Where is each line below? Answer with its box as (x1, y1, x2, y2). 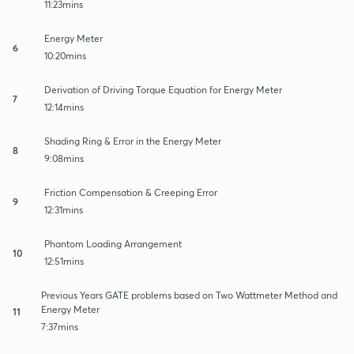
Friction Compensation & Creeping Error (44, 186, 217, 198)
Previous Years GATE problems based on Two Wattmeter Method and (40, 288, 337, 301)
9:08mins (44, 152, 84, 164)
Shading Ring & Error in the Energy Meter (44, 134, 221, 147)
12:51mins (44, 254, 84, 267)
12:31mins (44, 203, 83, 216)
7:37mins (40, 320, 78, 333)
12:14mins (44, 100, 84, 113)
